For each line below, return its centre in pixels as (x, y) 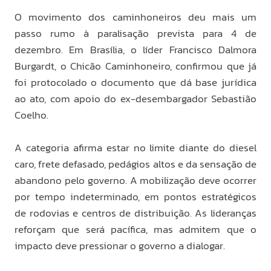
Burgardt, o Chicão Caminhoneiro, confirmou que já (135, 66)
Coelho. (31, 115)
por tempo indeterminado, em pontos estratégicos (135, 196)
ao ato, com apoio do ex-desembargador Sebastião (135, 98)
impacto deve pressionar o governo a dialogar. (120, 245)
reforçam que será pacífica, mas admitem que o (135, 229)
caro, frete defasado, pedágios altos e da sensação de (135, 164)
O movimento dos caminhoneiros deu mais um (135, 17)
